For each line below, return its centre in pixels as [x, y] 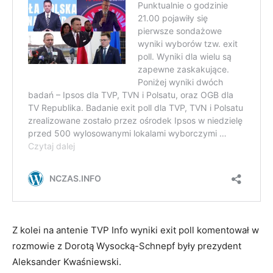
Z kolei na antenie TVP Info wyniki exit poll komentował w [136, 230]
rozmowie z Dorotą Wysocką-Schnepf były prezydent [127, 246]
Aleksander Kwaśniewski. [67, 262]
